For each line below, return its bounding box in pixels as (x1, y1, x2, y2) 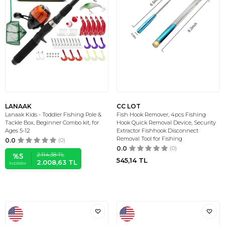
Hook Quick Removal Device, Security (117, 119, 216, 126)
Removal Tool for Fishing (117, 135, 182, 142)
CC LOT (117, 102, 141, 110)
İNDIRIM (9, 161, 26, 166)
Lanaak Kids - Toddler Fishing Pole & (5, 111, 101, 118)
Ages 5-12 (5, 127, 30, 134)
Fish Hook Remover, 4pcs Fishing (117, 111, 206, 118)
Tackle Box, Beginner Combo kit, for (5, 119, 99, 126)
